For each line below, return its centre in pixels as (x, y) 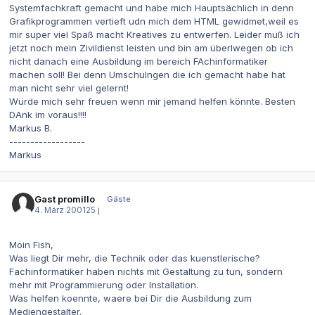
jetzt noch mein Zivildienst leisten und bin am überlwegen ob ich (151, 47)
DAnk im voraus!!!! (48, 114)
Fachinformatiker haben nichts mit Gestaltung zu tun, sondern (146, 272)
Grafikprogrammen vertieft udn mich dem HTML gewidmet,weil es (154, 21)
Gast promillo (65, 199)
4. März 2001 (60, 210)
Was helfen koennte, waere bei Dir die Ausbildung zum (130, 298)
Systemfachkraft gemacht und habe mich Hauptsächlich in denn (152, 7)
